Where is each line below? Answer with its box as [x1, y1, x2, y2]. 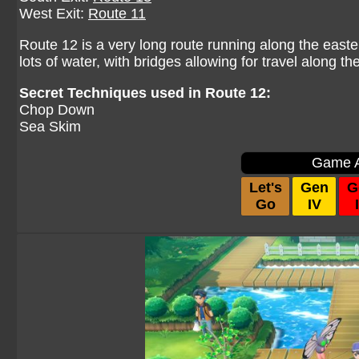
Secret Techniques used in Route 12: [19, 85, 271, 101]
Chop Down [19, 102, 95, 118]
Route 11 [88, 6, 146, 22]
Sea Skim [19, 119, 81, 135]
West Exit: [19, 6, 88, 22]
